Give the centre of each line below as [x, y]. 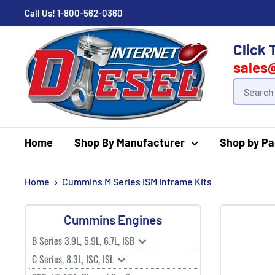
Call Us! [41, 13]
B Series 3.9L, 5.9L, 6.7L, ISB [84, 241]
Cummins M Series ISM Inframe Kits [137, 181]
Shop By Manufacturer [130, 142]
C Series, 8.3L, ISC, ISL [74, 259]
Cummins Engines [113, 219]
